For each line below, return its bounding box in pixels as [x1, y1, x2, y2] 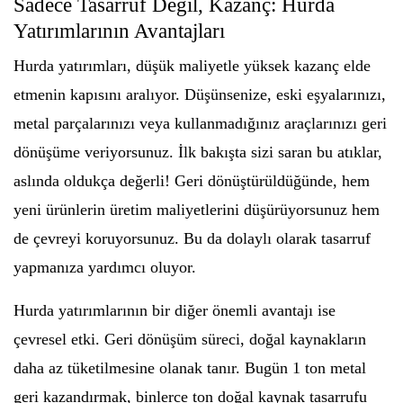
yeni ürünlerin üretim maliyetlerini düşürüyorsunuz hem [13, 201, 380, 219]
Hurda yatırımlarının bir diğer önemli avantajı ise [13, 301, 336, 319]
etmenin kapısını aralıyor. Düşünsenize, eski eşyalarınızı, [13, 85, 386, 103]
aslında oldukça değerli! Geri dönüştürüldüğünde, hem [13, 172, 370, 190]
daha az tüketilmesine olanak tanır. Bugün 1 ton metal [13, 359, 366, 377]
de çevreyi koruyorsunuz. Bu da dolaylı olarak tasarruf [13, 229, 371, 247]
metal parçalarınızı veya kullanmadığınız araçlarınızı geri [13, 114, 387, 132]
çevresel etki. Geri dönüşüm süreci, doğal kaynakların [13, 330, 366, 348]
